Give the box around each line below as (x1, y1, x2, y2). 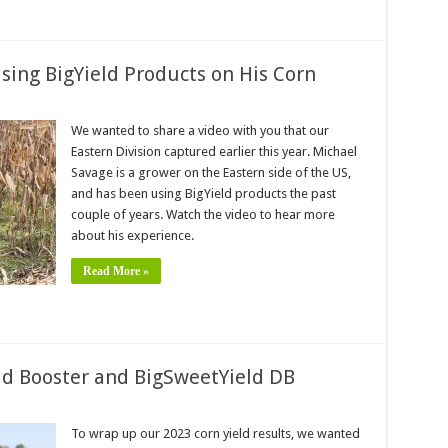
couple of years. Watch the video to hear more (70, 207, 335, 222)
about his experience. (70, 228, 194, 243)
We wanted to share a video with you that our (70, 123, 329, 138)
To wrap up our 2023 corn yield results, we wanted (70, 426, 360, 441)
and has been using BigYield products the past (70, 186, 336, 201)
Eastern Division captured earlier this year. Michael (70, 144, 357, 159)
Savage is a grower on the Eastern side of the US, (70, 165, 351, 180)
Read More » (82, 264, 149, 278)
